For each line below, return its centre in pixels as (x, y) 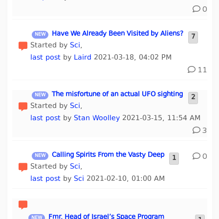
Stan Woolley (97, 119)
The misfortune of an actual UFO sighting (118, 95)
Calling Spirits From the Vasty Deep (108, 155)
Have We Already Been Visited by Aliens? (118, 34)
